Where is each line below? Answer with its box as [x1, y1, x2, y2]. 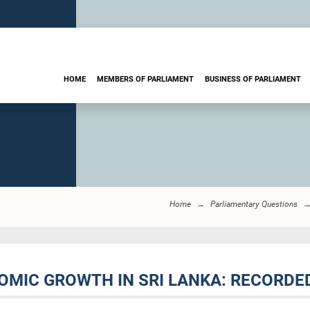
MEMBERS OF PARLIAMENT [97, 74, 194, 84]
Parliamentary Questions [210, 199, 298, 209]
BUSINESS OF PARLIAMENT [205, 74, 301, 84]
